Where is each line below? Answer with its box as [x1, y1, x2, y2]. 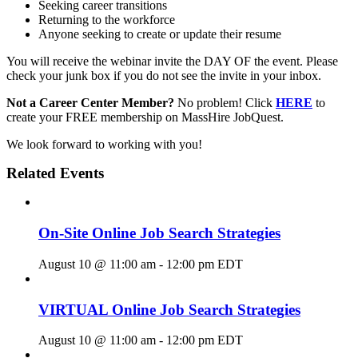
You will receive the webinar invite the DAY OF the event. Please [6, 54, 338, 69]
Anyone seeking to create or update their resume [38, 27, 281, 42]
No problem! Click [174, 96, 276, 110]
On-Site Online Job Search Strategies [38, 225, 280, 242]
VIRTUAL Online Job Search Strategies [38, 300, 300, 318]
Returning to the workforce [38, 13, 175, 27]
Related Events [6, 165, 104, 182]
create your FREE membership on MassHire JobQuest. [6, 110, 284, 125]
